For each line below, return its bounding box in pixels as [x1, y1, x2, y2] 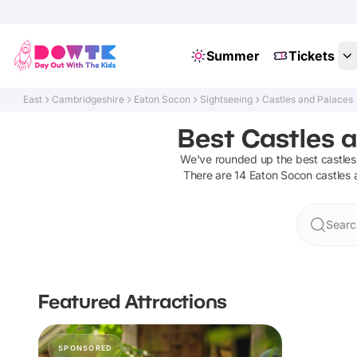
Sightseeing [200, 93, 253, 105]
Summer [206, 48, 260, 64]
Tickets [288, 48, 335, 64]
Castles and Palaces [262, 93, 354, 105]
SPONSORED [58, 343, 113, 352]
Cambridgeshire [52, 93, 125, 105]
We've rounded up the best [180, 152, 321, 166]
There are [182, 168, 235, 182]
